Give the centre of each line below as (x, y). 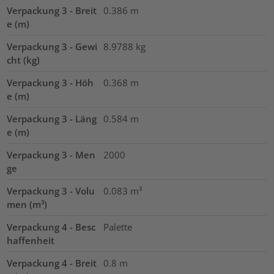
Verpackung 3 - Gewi (52, 47)
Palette (117, 227)
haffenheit (31, 241)
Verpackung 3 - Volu (51, 191)
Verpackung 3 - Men (51, 155)
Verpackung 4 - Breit (52, 263)
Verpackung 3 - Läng (52, 119)
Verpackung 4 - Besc (51, 227)
